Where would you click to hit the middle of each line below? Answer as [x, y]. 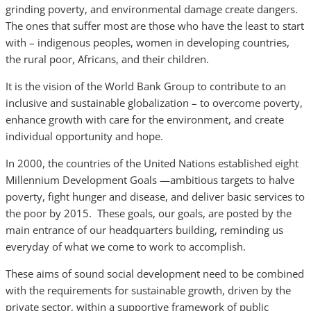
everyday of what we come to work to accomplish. [126, 246]
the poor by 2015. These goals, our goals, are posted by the [149, 213]
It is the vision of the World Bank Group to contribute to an [146, 86]
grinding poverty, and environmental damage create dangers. [153, 9]
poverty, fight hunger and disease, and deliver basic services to [155, 196]
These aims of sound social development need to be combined [155, 274]
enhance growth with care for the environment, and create [145, 119]
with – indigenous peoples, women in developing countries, [148, 42]
